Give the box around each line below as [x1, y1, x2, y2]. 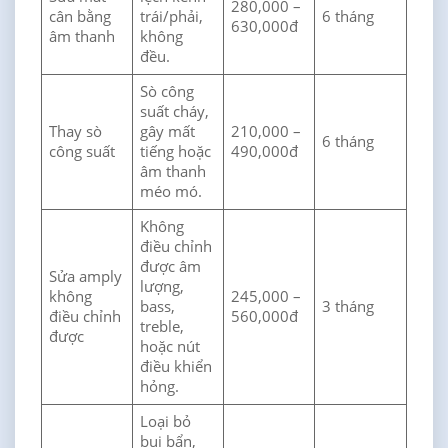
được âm [140, 256, 202, 278]
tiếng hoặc [140, 141, 212, 163]
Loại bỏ [140, 411, 192, 433]
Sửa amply [49, 266, 123, 288]
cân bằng [49, 6, 112, 28]
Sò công [140, 81, 195, 103]
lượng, [140, 276, 185, 298]
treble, [140, 316, 185, 338]
